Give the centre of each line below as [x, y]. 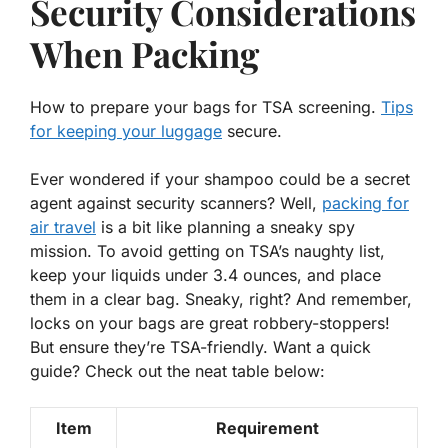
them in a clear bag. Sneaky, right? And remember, [221, 299]
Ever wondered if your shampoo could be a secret [220, 179]
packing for [365, 203]
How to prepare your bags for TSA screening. [205, 107]
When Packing [144, 54]
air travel [63, 227]
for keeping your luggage [126, 131]
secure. [252, 131]
